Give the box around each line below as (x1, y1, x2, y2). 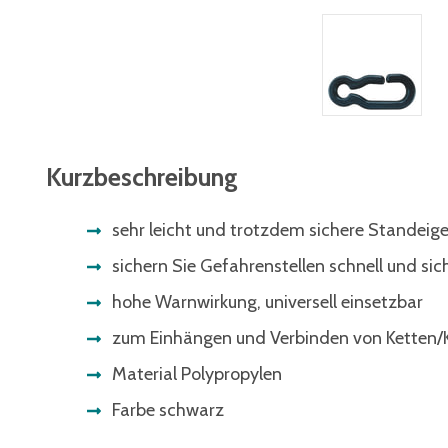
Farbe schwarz (112, 399, 224, 421)
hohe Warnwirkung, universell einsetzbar (112, 291, 423, 313)
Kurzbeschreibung (46, 162, 238, 192)
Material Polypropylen (112, 363, 282, 385)
